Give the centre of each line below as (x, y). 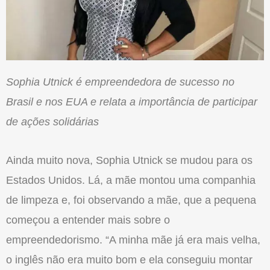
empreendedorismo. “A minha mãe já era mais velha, (133, 240)
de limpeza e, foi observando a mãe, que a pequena (131, 200)
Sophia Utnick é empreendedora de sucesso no (120, 82)
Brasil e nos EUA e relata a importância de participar (132, 102)
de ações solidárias (52, 121)
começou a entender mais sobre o (88, 220)
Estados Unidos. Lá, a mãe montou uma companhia (131, 181)
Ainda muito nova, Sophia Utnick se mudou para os (129, 161)
